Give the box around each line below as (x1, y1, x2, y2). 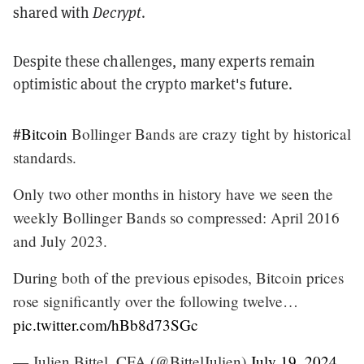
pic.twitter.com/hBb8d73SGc (13, 314, 198, 335)
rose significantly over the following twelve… (13, 290, 298, 311)
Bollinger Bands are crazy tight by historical (67, 123, 351, 144)
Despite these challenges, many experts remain (13, 51, 316, 71)
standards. (13, 146, 76, 167)
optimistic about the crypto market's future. (13, 74, 293, 93)
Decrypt (93, 2, 141, 22)
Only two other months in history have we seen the (13, 183, 333, 204)
